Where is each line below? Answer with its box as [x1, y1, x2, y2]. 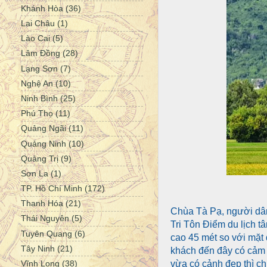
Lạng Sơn [21, 63, 58, 73]
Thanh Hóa [21, 198, 63, 209]
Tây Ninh [21, 243, 55, 253]
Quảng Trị [21, 153, 58, 163]
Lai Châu [21, 18, 55, 29]
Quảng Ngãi [21, 123, 66, 133]
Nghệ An [21, 78, 53, 88]
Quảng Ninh [21, 138, 66, 148]
